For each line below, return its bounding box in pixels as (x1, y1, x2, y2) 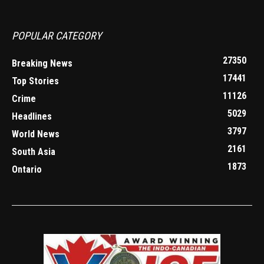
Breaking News (12, 58, 72, 70)
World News (12, 128, 60, 140)
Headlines (12, 111, 52, 123)
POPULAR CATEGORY (12, 29, 101, 42)
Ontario (12, 164, 42, 176)
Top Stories (12, 75, 59, 87)
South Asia (12, 146, 55, 158)
